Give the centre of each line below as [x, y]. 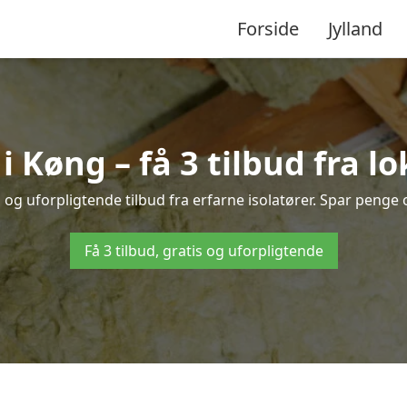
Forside [268, 28]
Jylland [355, 28]
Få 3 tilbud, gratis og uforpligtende [203, 251]
